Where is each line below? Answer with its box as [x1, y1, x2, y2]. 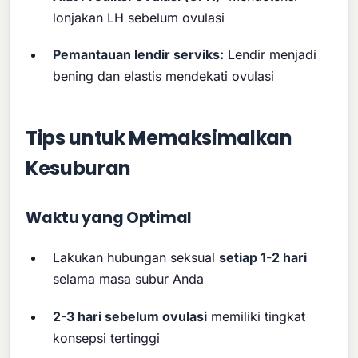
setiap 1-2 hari [219, 249, 308, 266]
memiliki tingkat [207, 308, 306, 324]
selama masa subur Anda [53, 271, 205, 288]
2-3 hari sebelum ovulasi [53, 308, 208, 324]
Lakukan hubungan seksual [53, 249, 220, 266]
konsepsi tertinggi [53, 329, 161, 346]
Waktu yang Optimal [26, 207, 193, 229]
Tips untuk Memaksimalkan [26, 125, 292, 152]
